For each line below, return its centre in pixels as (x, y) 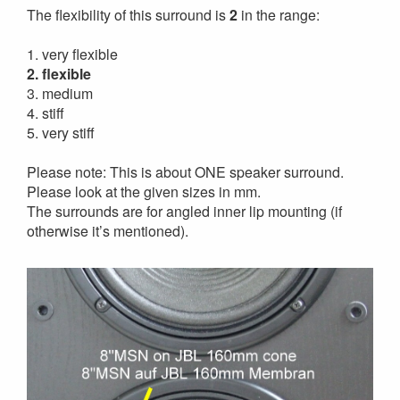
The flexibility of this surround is (128, 15)
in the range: (279, 15)
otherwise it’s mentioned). (108, 231)
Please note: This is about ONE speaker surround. (185, 172)
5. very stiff (61, 133)
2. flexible (59, 74)
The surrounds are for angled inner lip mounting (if (184, 211)
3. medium (60, 93)
